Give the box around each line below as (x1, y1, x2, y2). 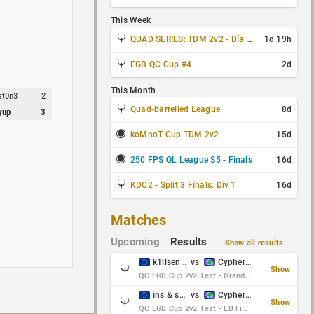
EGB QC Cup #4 (130, 60, 192, 69)
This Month (111, 86, 156, 95)
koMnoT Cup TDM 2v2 (130, 130, 219, 139)
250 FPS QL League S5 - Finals (130, 155, 252, 165)
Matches (111, 212, 167, 228)
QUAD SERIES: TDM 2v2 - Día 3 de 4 (130, 34, 247, 44)
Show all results (224, 238, 284, 247)
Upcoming (111, 235, 160, 248)
